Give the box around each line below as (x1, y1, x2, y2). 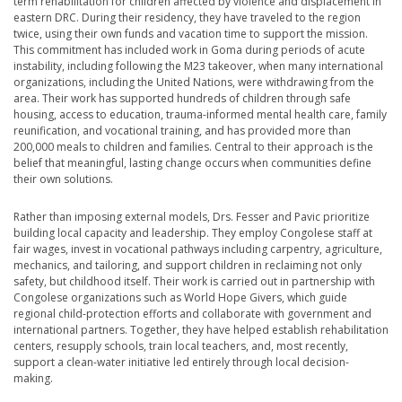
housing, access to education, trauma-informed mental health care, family (13, 107, 387, 123)
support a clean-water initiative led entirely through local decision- (13, 354, 349, 371)
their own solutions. (13, 171, 116, 188)
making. (13, 371, 56, 387)
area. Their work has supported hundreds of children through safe (13, 91, 351, 107)
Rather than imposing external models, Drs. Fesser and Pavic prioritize (13, 209, 370, 225)
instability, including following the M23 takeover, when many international (13, 58, 383, 74)
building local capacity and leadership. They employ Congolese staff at (13, 225, 372, 241)
